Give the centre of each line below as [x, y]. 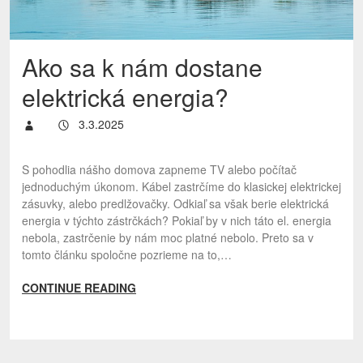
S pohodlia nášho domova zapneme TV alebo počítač [159, 169]
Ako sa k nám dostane [142, 67]
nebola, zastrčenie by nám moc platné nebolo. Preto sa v [168, 237]
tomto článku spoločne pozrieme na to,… [127, 254]
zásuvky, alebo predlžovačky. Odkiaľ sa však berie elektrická [175, 203]
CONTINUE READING [79, 288]
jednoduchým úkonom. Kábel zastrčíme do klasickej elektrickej [181, 186]
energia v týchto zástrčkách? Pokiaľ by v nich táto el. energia [177, 220]
